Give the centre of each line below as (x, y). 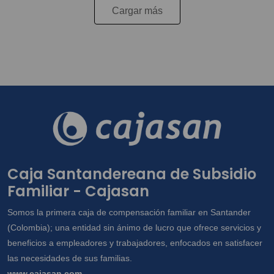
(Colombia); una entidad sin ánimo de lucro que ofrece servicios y (134, 228)
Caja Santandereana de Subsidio (132, 174)
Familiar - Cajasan (78, 191)
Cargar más (137, 11)
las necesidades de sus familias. (70, 258)
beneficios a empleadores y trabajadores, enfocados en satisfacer (135, 243)
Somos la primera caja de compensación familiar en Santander (129, 213)
